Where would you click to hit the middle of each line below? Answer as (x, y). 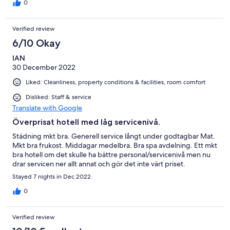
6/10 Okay (36, 43)
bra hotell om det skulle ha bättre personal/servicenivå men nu (111, 154)
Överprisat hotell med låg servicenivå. (86, 122)
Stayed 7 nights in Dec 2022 (52, 176)
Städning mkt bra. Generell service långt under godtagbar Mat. (114, 136)
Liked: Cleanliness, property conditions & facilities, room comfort (116, 82)
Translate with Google (47, 108)
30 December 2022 (44, 68)
